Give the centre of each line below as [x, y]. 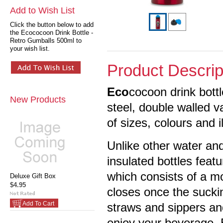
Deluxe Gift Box [33, 176]
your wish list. [30, 49]
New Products [38, 100]
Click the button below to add [52, 25]
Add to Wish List [42, 10]
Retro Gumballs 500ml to [46, 41]
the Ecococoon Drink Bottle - [52, 33]
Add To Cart [38, 204]
